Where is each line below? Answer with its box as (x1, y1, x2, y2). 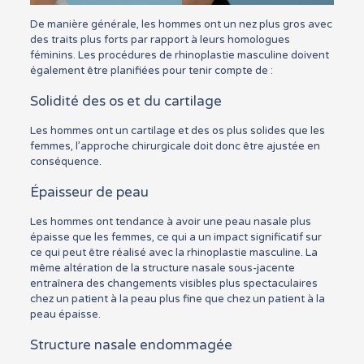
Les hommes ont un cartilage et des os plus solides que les (29, 123, 325, 137)
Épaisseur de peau (29, 183, 149, 201)
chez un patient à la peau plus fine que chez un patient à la (29, 292, 325, 305)
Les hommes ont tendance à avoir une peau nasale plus (29, 214, 311, 228)
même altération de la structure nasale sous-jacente (29, 261, 295, 275)
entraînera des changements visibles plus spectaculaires (29, 276, 318, 290)
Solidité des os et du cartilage (29, 92, 222, 110)
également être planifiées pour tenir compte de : (29, 63, 273, 77)
